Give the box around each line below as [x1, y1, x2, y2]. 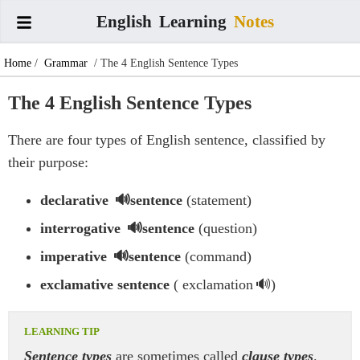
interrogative [40, 220, 125, 237]
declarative [40, 192, 112, 209]
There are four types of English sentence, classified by [8, 132, 325, 149]
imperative [40, 248, 111, 265]
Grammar [44, 57, 91, 69]
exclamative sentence [40, 276, 170, 293]
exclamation [182, 276, 253, 293]
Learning [158, 12, 231, 31]
